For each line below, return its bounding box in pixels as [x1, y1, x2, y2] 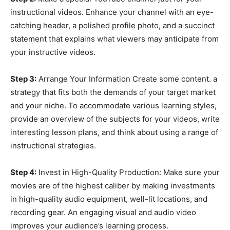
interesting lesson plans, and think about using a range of [10, 127, 218, 137]
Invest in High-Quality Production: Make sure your [36, 167, 220, 177]
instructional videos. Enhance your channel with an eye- [10, 7, 214, 17]
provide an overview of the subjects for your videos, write [10, 113, 220, 124]
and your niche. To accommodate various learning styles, [10, 100, 217, 110]
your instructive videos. [10, 47, 95, 57]
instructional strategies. [10, 140, 96, 150]
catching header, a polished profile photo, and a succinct [10, 20, 215, 30]
